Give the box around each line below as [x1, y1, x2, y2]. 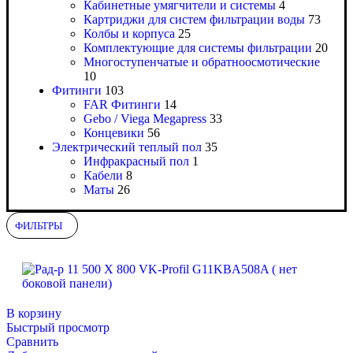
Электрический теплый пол [52, 140, 202, 154]
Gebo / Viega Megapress [84, 112, 206, 126]
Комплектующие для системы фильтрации [84, 41, 312, 55]
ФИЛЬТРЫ [15, 220, 62, 232]
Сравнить [6, 335, 58, 349]
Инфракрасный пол [84, 154, 189, 169]
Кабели [84, 169, 123, 183]
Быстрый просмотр [6, 321, 110, 335]
